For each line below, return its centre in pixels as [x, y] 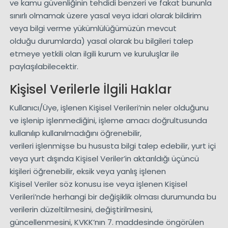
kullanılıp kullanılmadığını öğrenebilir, [75, 133]
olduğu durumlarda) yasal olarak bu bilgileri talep [101, 41]
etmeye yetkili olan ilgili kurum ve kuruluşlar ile [94, 54]
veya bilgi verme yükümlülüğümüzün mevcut [93, 28]
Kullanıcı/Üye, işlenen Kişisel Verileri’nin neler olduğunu [109, 108]
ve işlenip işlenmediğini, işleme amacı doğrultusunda [108, 121]
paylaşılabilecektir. [44, 67]
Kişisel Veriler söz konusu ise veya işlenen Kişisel [98, 184]
